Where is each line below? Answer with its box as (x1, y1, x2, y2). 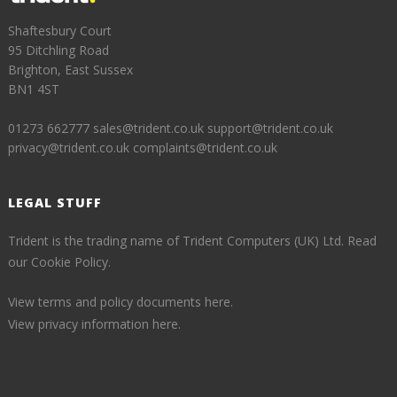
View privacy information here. (8, 315, 182, 332)
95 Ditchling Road (8, 41, 110, 58)
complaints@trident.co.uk (133, 138, 278, 156)
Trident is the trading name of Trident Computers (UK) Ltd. (8, 231, 348, 249)
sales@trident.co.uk (93, 119, 205, 136)
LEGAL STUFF (8, 193, 103, 211)
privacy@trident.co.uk (8, 138, 130, 156)
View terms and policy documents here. (8, 292, 234, 310)
